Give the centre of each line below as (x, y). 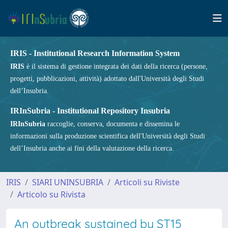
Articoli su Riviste (147, 182)
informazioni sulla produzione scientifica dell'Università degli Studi (108, 136)
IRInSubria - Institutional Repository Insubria (90, 111)
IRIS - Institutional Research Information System (95, 53)
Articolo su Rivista (51, 194)
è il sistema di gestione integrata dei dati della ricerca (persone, (116, 66)
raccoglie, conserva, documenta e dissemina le (112, 124)
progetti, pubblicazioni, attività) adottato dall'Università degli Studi (107, 79)
